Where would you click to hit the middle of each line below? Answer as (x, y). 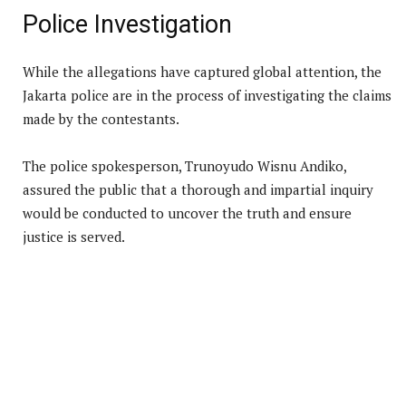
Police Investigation (127, 24)
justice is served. (74, 236)
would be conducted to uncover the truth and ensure (187, 213)
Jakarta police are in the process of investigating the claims (207, 95)
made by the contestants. (101, 118)
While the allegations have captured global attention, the (202, 71)
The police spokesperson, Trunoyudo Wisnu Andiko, (184, 165)
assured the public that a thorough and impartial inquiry (198, 189)
